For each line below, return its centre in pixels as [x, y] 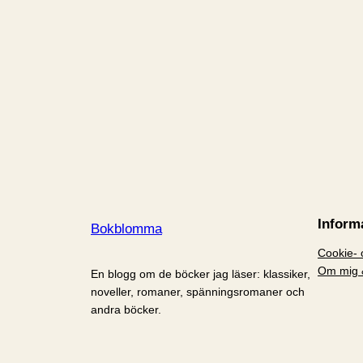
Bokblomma [126, 228]
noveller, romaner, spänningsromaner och [198, 291]
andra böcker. [126, 309]
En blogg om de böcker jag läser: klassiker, [201, 273]
